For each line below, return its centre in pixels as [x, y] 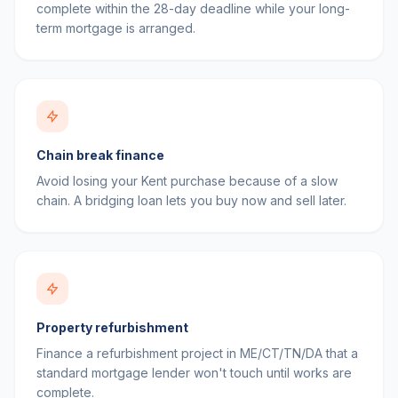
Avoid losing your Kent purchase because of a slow [187, 181]
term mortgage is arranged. [116, 28]
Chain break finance [100, 155]
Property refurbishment [112, 327]
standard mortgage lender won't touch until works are [194, 373]
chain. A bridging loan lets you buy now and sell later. [191, 200]
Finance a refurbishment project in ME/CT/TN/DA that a [197, 353]
